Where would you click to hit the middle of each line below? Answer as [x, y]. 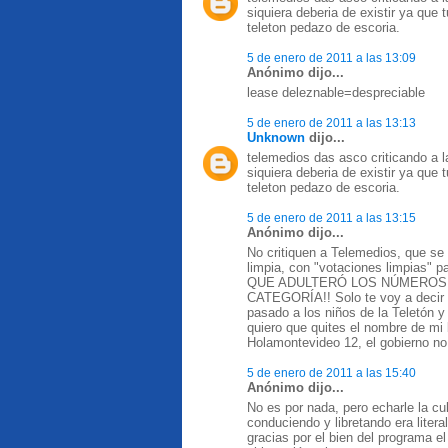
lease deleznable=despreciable [336, 92]
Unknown [276, 137]
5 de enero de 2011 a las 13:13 [331, 122]
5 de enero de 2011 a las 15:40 [331, 372]
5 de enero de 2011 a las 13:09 [331, 57]
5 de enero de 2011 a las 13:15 [331, 217]
